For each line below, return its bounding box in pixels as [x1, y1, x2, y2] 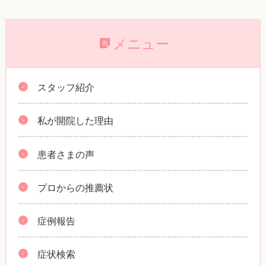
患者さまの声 [37, 146, 95, 161]
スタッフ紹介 [37, 80, 95, 94]
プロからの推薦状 [37, 179, 114, 194]
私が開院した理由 [37, 113, 114, 128]
